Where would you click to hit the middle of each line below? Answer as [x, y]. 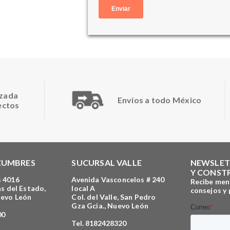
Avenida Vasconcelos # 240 [118, 179]
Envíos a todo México [159, 100]
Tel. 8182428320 [99, 223]
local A [83, 188]
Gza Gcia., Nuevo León [110, 205]
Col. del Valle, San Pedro [114, 197]
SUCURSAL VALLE [107, 162]
